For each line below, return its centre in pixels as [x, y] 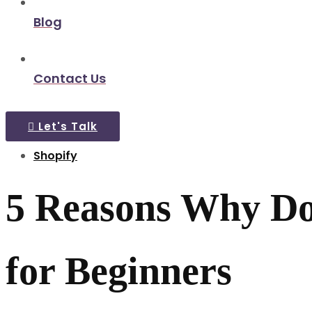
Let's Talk [66, 126]
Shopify [55, 156]
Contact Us [70, 78]
